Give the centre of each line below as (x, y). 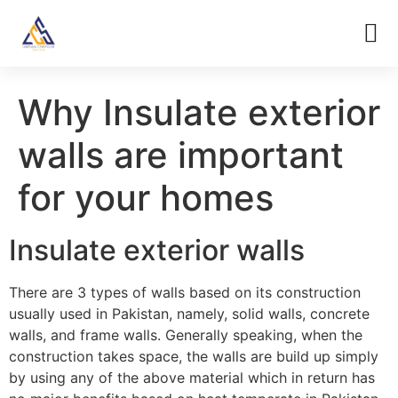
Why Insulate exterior (199, 112)
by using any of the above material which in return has (192, 378)
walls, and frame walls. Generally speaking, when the (186, 335)
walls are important (181, 155)
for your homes (146, 198)
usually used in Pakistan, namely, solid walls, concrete (189, 314)
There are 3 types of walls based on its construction (185, 292)
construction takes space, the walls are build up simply (194, 356)
